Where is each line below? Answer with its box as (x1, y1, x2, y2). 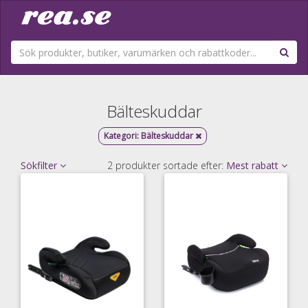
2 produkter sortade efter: (107, 159, 226, 172)
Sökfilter (21, 159, 60, 172)
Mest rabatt (226, 159, 281, 172)
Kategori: (103, 130, 141, 142)
